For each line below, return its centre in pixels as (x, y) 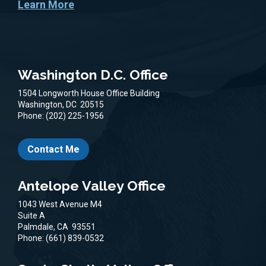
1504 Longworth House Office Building (89, 94)
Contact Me (53, 150)
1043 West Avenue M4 (60, 204)
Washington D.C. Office (93, 75)
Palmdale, (37, 227)
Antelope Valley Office (92, 185)
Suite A (31, 215)
